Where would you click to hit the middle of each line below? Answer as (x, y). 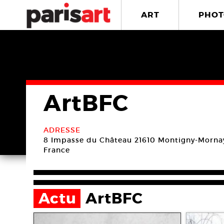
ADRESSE (62, 130)
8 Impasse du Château (88, 140)
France (57, 150)
